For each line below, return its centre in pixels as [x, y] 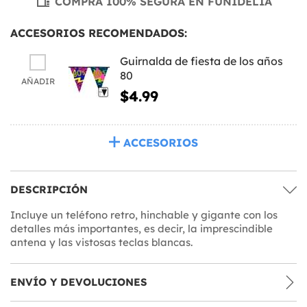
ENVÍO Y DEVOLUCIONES [79, 282]
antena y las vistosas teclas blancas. [101, 242]
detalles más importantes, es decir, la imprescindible [142, 228]
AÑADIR [38, 81]
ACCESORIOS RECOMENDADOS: [99, 33]
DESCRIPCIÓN [49, 189]
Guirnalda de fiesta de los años [201, 61]
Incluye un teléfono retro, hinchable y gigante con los [144, 214]
